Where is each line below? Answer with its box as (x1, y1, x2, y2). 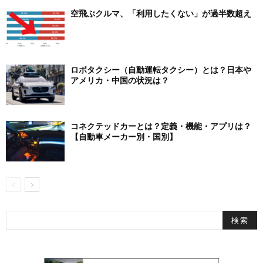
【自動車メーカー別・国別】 (70, 132, 177, 142)
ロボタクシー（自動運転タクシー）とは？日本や (70, 65, 251, 75)
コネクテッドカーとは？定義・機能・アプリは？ (70, 122, 251, 131)
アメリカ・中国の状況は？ (70, 76, 169, 86)
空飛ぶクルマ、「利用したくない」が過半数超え (70, 9, 251, 19)
